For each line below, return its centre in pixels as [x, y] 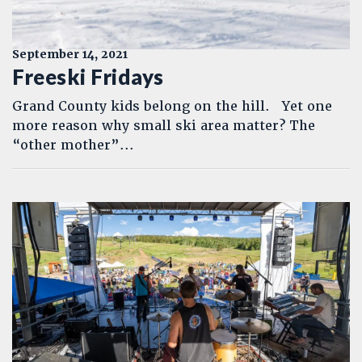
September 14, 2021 [70, 54]
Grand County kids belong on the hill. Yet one [172, 106]
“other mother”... [73, 145]
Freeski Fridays [88, 77]
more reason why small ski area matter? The [164, 126]
